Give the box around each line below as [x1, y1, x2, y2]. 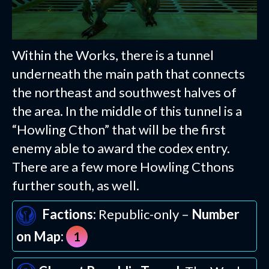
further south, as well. [12, 177, 139, 194]
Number [192, 206, 240, 223]
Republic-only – [96, 206, 192, 223]
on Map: [16, 228, 64, 245]
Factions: [42, 206, 96, 223]
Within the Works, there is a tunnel [12, 47, 214, 64]
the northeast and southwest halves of [12, 84, 237, 101]
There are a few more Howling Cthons [12, 159, 234, 175]
